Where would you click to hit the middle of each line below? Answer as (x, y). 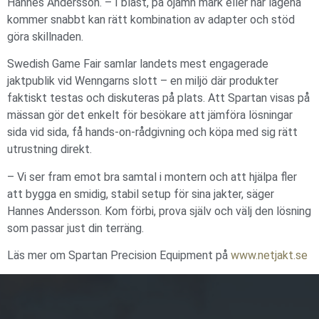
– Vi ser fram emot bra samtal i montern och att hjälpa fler (152, 177)
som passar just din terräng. (75, 228)
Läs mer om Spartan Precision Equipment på (119, 255)
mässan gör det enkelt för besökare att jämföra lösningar (150, 115)
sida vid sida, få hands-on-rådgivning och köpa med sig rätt (152, 132)
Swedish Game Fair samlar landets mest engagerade (138, 64)
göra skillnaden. (45, 36)
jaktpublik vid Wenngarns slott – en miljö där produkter (143, 81)
